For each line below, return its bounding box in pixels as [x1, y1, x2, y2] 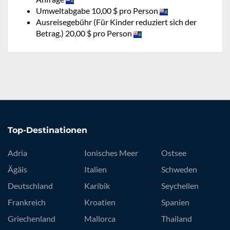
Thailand [161, 214, 192, 224]
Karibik [84, 181, 110, 191]
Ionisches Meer [84, 148, 139, 158]
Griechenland [8, 214, 55, 224]
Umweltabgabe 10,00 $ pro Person [36, 6, 160, 16]
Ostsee [161, 148, 186, 158]
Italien [84, 164, 107, 175]
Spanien [161, 197, 189, 207]
